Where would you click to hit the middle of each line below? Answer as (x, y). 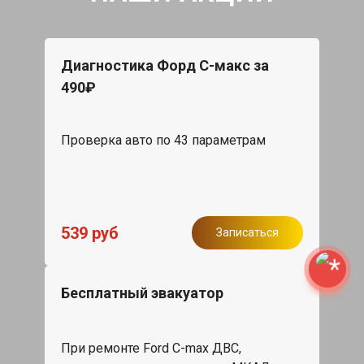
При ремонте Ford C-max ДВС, (151, 349)
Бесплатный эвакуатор (142, 293)
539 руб (90, 233)
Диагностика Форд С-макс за (165, 66)
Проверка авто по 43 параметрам (163, 141)
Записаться (247, 233)
